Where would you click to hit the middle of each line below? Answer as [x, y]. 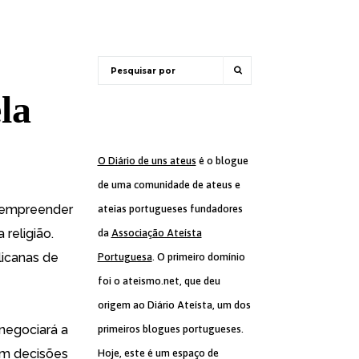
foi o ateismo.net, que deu [159, 281]
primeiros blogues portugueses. [170, 329]
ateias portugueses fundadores [170, 209]
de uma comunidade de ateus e [169, 185]
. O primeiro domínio [198, 257]
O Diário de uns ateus [147, 161]
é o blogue [222, 161]
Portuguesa [125, 257]
